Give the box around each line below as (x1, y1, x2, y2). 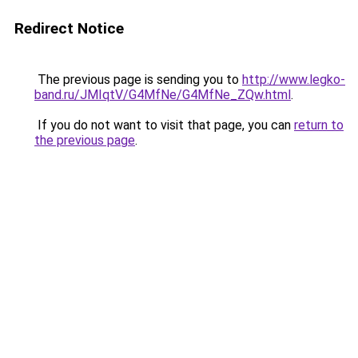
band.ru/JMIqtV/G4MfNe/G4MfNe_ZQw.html (34, 87, 291, 102)
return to (294, 117, 344, 133)
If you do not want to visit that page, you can (34, 117, 294, 133)
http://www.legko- (242, 72, 345, 87)
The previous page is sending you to (34, 72, 242, 87)
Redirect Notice (14, 19, 124, 38)
